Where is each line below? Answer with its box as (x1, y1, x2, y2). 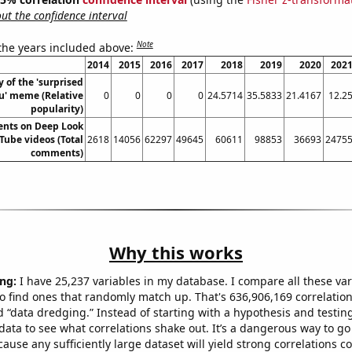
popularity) (30, 101, 83, 115)
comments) (30, 145, 83, 159)
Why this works (109, 240, 243, 264)
